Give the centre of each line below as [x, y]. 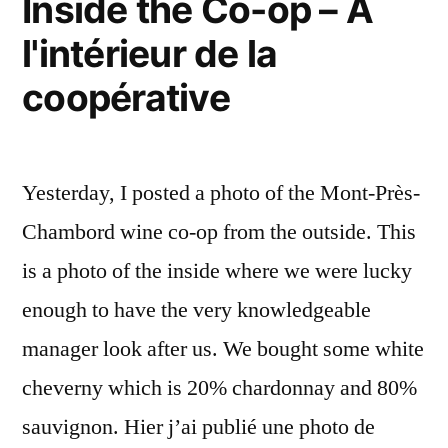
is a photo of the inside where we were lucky [217, 271]
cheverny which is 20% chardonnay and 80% [219, 388]
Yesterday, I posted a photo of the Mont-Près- [221, 193]
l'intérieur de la [150, 53]
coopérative [126, 97]
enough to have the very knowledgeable [196, 310]
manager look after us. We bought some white [223, 349]
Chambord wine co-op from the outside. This [219, 232]
